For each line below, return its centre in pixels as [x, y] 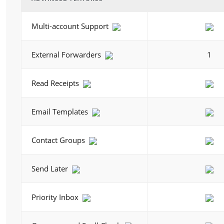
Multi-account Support [71, 26]
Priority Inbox [56, 197]
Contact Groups [59, 140]
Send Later [51, 168]
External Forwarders [67, 54]
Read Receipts [56, 83]
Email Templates [61, 111]
